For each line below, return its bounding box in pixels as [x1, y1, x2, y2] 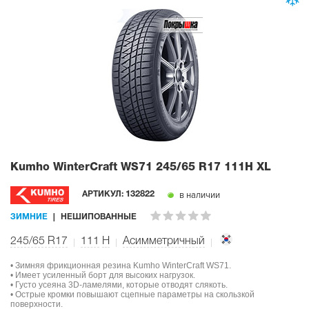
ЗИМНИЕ [10, 212, 48, 221]
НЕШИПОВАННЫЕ [61, 212, 137, 221]
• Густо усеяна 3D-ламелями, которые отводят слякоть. [10, 280, 228, 290]
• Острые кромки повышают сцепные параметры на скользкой [10, 290, 255, 300]
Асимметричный [123, 237, 205, 247]
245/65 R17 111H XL [156, 162, 271, 172]
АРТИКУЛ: [82, 190, 126, 199]
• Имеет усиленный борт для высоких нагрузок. [10, 270, 195, 281]
